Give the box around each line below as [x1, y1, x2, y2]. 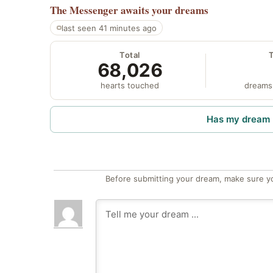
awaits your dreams [121, 2, 208, 18]
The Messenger [50, 2, 118, 18]
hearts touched [101, 80, 160, 91]
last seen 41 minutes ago [61, 23, 157, 33]
